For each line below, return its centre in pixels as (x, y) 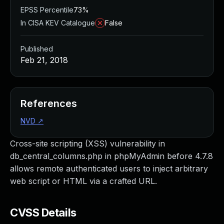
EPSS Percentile (47, 10)
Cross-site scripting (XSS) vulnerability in (87, 143)
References (49, 103)
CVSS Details (43, 212)
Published (37, 49)
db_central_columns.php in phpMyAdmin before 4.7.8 (111, 156)
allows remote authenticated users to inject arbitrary (109, 168)
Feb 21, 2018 (44, 60)
